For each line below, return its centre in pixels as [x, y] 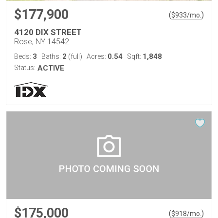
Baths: [52, 56]
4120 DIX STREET [48, 32]
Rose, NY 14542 [42, 42]
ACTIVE [51, 68]
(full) [74, 56]
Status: [25, 68]
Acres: [97, 56]
